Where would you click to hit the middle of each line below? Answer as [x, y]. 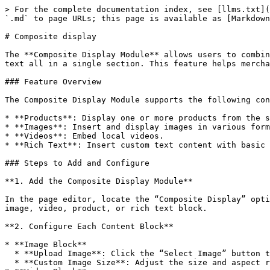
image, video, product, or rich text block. [106, 208]
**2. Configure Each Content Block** [89, 226]
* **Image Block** [46, 244]
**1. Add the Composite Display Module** [99, 181]
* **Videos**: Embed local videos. [84, 136]
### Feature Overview [53, 82]
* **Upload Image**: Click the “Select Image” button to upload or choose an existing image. [10, 253]
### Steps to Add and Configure [77, 163]
